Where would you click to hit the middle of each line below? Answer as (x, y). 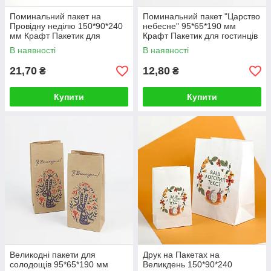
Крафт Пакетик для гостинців (200, 36)
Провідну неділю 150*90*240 (66, 26)
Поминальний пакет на (55, 16)
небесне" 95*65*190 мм (189, 26)
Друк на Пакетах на (181, 255)
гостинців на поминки (52, 45)
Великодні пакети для (53, 255)
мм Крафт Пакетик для (55, 36)
